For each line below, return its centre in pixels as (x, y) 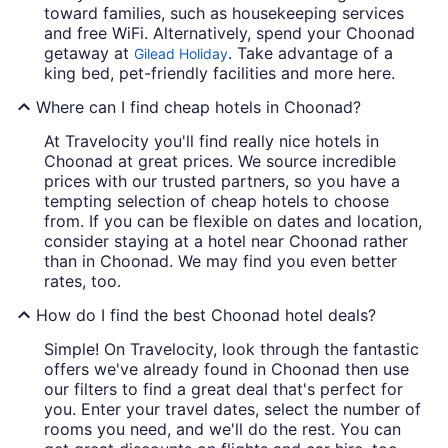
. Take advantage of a (310, 53)
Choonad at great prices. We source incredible (220, 161)
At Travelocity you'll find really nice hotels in (211, 141)
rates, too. (82, 281)
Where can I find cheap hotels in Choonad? (198, 107)
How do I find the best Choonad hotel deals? (206, 315)
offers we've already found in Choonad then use (226, 369)
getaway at (89, 53)
